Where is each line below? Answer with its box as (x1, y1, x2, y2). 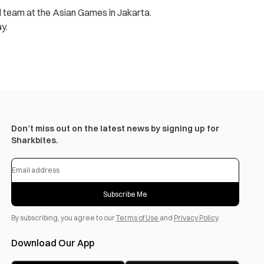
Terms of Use (115, 213, 160, 223)
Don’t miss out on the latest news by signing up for (11, 123, 219, 134)
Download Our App (11, 237, 94, 249)
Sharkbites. (11, 135, 58, 146)
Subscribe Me (103, 190, 147, 199)
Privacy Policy (173, 213, 218, 223)
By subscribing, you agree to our (11, 213, 116, 223)
